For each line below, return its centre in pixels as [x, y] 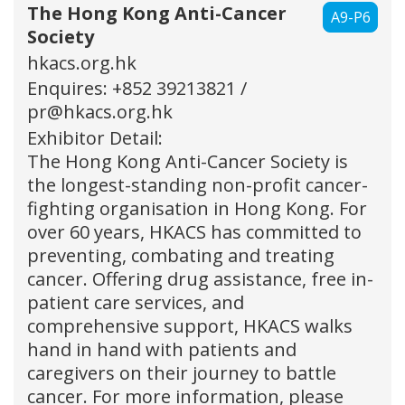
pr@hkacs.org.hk [100, 112]
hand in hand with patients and [162, 349]
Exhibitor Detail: [95, 137]
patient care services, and [136, 302]
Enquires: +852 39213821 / [137, 89]
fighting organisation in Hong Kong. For [197, 208]
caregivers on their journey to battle [182, 372]
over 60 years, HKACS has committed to [194, 231]
